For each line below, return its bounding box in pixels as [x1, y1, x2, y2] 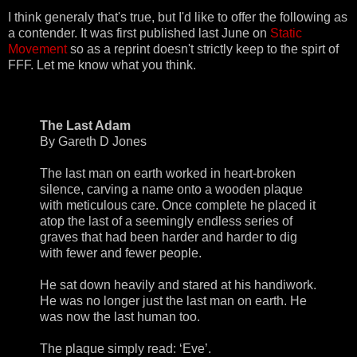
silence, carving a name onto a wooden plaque [40, 182, 303, 197]
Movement [8, 42, 67, 57]
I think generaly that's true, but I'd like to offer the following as [8, 10, 347, 25]
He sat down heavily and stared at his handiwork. [40, 278, 316, 292]
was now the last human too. [40, 310, 200, 324]
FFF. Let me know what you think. [8, 58, 196, 73]
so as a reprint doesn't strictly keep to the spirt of [67, 42, 339, 57]
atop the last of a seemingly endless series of [40, 214, 292, 229]
